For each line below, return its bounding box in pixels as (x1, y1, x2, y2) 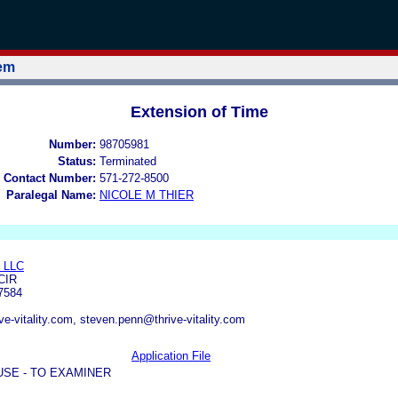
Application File (131, 348, 211, 362)
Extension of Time (130, 102, 268, 121)
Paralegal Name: (6, 187, 96, 202)
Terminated (99, 154, 156, 168)
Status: (58, 154, 96, 168)
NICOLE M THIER (99, 187, 194, 202)
